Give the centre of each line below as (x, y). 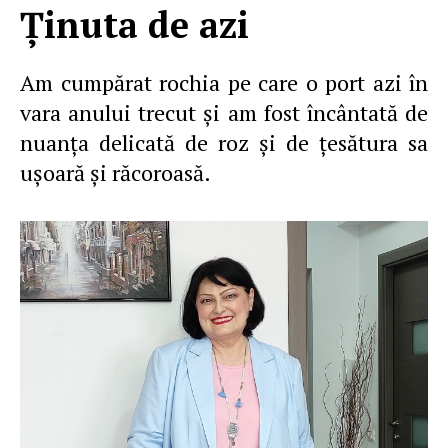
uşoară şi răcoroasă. (115, 172)
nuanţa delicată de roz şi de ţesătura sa (224, 142)
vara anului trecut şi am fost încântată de (224, 112)
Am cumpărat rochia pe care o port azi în (224, 82)
